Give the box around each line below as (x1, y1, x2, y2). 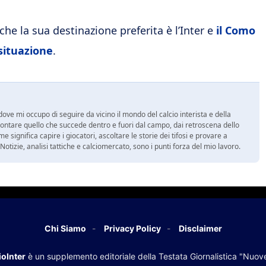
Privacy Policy (103, 223, 161, 233)
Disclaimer (178, 223, 222, 233)
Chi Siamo (44, 223, 86, 233)
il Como (216, 23, 255, 37)
